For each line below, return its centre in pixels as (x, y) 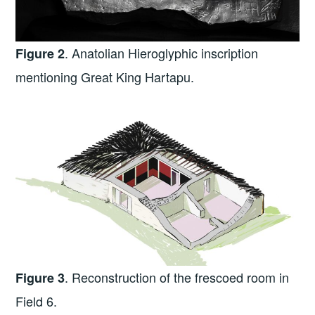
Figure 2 (40, 54)
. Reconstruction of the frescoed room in (177, 277)
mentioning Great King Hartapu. (105, 77)
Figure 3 (40, 278)
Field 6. (37, 301)
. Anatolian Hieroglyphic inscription (162, 53)
